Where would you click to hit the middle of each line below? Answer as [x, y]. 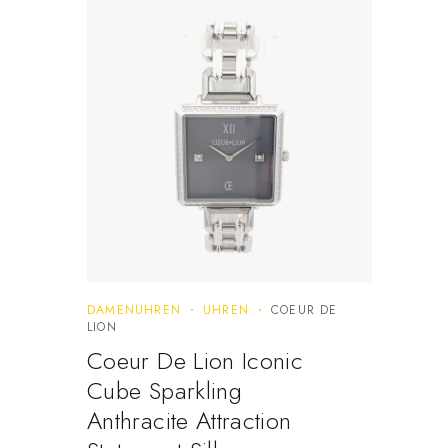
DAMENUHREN [134, 310]
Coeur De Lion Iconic [195, 361]
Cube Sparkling [165, 391]
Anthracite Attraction [189, 421]
